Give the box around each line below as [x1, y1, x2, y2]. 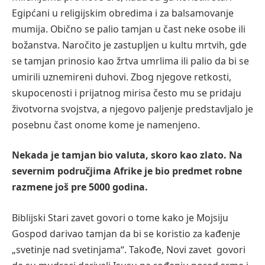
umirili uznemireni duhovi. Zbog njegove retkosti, [12, 70, 231, 83]
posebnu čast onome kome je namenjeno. [12, 118, 202, 131]
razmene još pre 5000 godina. [12, 180, 148, 194]
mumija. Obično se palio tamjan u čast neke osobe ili [12, 22, 245, 35]
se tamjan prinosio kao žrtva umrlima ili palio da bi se [12, 54, 249, 67]
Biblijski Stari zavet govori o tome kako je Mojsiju [12, 211, 228, 224]
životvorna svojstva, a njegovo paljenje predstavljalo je [12, 102, 253, 115]
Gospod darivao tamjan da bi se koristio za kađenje [12, 227, 240, 240]
